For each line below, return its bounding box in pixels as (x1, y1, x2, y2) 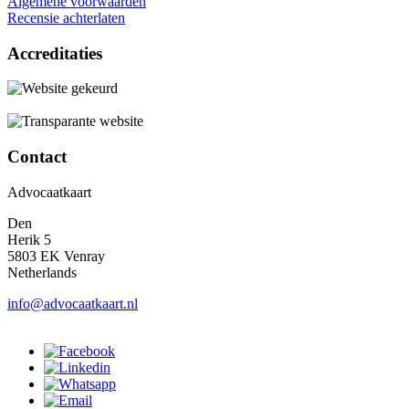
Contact (7, 147, 67, 167)
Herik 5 (7, 231, 51, 247)
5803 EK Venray (7, 247, 105, 264)
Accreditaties (7, 43, 102, 63)
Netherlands (7, 264, 77, 280)
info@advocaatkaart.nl (7, 295, 138, 311)
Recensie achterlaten (7, 9, 125, 26)
